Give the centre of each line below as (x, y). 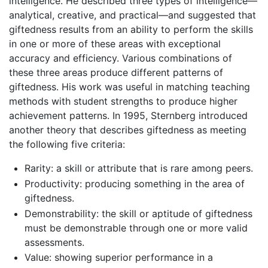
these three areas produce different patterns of (116, 73)
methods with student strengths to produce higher (123, 101)
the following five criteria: (67, 144)
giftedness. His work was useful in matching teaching (130, 87)
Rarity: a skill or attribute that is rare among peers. (138, 168)
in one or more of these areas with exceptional (115, 44)
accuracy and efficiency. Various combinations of (121, 58)
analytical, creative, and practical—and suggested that (133, 15)
